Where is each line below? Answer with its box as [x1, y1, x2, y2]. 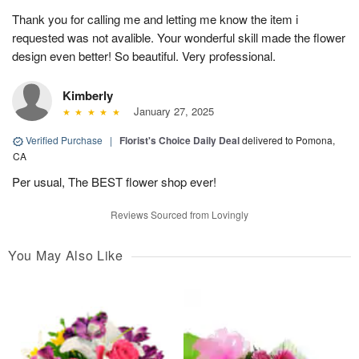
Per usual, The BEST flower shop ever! [12, 173, 216, 191]
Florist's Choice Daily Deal [119, 133, 240, 148]
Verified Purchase [23, 133, 105, 147]
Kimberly [63, 87, 113, 105]
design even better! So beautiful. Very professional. [12, 47, 276, 65]
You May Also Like [8, 246, 123, 265]
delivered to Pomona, [242, 133, 335, 147]
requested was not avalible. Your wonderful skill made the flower [12, 29, 345, 46]
